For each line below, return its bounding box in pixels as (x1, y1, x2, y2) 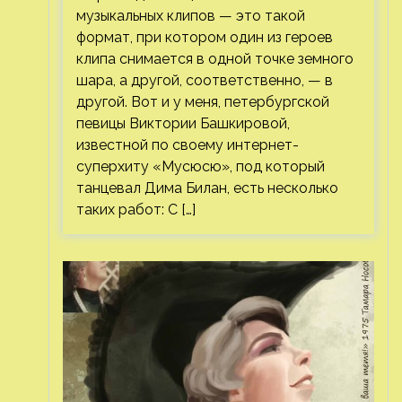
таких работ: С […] (75, 201, 196, 218)
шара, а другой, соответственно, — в (75, 72, 333, 89)
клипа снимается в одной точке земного (75, 50, 354, 67)
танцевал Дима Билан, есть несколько (75, 179, 338, 197)
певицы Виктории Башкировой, (75, 115, 290, 132)
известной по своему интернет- (75, 136, 299, 153)
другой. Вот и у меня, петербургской (75, 93, 329, 110)
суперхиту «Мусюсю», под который (75, 158, 325, 175)
